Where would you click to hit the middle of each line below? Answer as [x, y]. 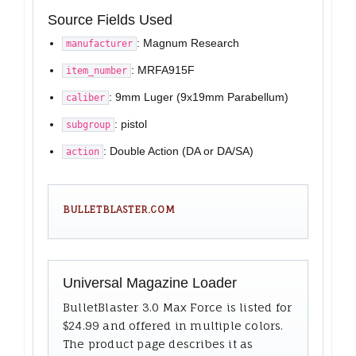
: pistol [131, 124]
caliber [85, 98]
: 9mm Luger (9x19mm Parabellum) [199, 97]
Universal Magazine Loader [150, 283]
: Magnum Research [188, 43]
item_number [97, 71]
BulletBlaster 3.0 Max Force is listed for [178, 308]
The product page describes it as [158, 344]
